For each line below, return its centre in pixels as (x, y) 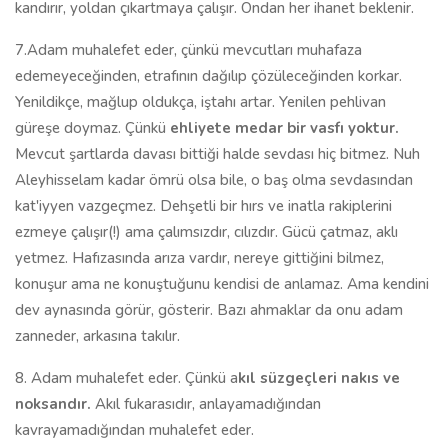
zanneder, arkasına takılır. (97, 336)
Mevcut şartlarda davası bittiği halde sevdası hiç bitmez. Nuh (217, 154)
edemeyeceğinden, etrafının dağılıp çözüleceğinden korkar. (208, 76)
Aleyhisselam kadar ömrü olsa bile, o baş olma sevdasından (214, 180)
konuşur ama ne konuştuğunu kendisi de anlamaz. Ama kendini (222, 284)
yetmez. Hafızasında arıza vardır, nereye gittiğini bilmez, (199, 258)
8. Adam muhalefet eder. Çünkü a (126, 378)
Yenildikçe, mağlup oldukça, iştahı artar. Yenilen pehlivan (200, 102)
